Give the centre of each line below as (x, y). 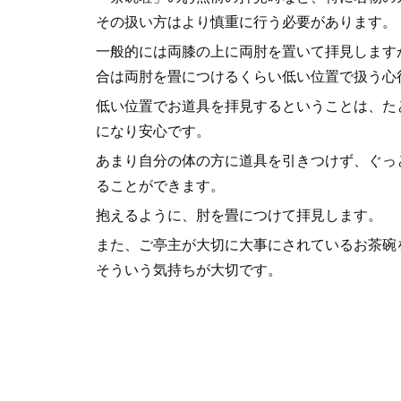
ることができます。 (160, 185)
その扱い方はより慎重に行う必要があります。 (246, 21)
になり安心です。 (153, 131)
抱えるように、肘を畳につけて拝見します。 (239, 215)
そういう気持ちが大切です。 (189, 269)
